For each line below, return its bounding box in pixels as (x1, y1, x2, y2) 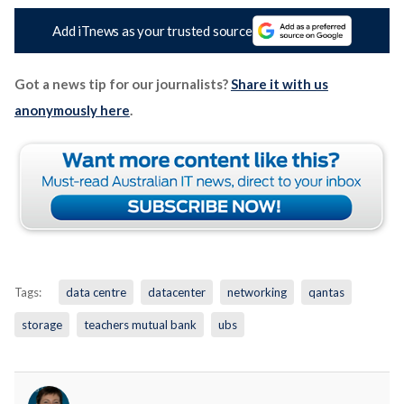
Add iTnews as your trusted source (52, 23, 252, 40)
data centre (65, 285, 126, 300)
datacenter (147, 285, 206, 300)
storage (21, 317, 62, 333)
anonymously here (14, 102, 130, 119)
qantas (308, 285, 344, 300)
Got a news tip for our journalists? (14, 76, 231, 93)
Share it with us (230, 76, 328, 93)
